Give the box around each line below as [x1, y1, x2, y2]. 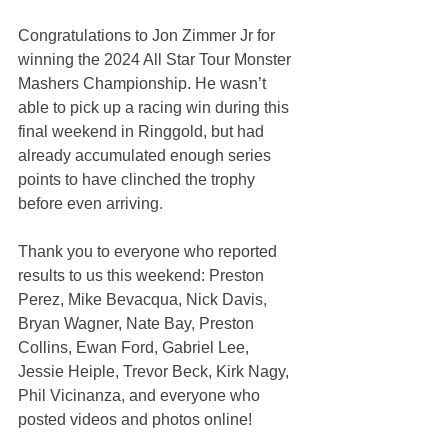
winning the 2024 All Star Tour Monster [18, 51, 295, 69]
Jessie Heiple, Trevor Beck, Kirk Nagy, [18, 363, 293, 381]
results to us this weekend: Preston [18, 267, 268, 285]
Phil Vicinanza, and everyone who [18, 387, 264, 405]
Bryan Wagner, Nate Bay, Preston [18, 315, 258, 333]
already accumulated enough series [18, 147, 275, 165]
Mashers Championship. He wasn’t [18, 75, 270, 93]
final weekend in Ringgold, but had [18, 123, 268, 141]
